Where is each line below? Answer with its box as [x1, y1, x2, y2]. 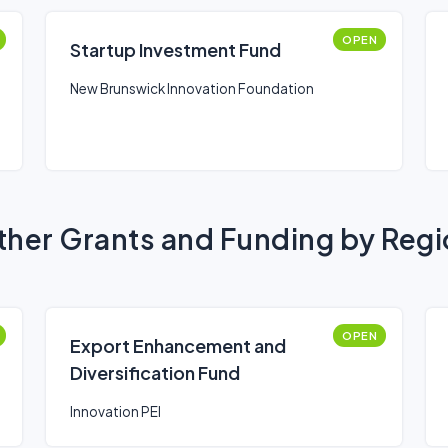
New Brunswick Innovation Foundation [70, 80, 314, 97]
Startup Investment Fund [70, 38, 281, 61]
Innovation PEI [70, 403, 161, 420]
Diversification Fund [70, 361, 240, 384]
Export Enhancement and [70, 334, 286, 357]
